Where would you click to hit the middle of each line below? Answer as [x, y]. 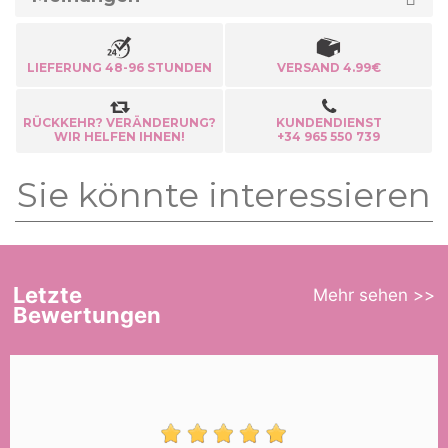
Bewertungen [87, 314]
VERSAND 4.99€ [328, 68]
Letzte [47, 294]
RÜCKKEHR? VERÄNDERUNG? [119, 122]
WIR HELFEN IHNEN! [119, 136]
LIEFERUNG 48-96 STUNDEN [119, 68]
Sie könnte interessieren [224, 194]
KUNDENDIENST [328, 122]
